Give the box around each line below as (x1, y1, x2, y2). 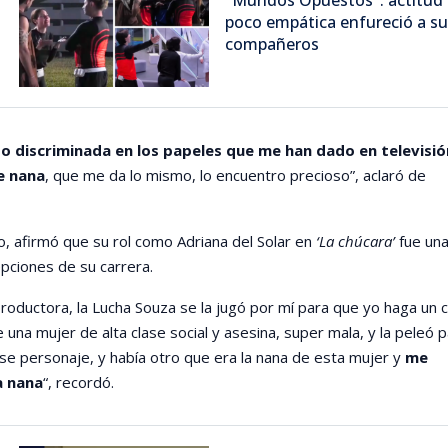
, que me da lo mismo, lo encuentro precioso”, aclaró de (44, 164, 426, 185)
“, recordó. (42, 371, 114, 392)
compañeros (224, 32, 319, 55)
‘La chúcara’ (315, 230, 395, 251)
